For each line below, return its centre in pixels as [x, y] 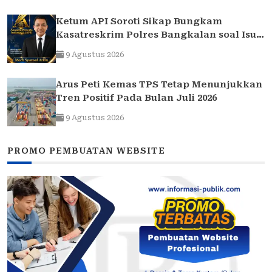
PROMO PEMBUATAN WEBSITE [86, 151]
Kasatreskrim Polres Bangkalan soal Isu [156, 35]
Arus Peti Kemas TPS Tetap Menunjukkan [159, 85]
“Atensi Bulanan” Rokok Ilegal [131, 48]
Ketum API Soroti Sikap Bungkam [139, 22]
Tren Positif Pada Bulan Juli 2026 [136, 98]
